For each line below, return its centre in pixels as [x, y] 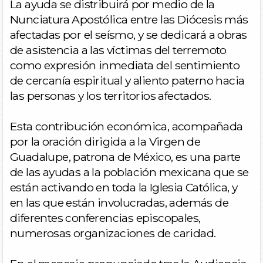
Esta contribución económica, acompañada [127, 126]
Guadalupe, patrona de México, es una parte [125, 157]
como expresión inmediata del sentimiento [125, 65]
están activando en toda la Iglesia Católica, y [124, 187]
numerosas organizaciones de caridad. [113, 233]
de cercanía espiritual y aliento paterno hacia [127, 80]
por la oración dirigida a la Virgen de [105, 141]
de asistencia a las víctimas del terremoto [118, 50]
